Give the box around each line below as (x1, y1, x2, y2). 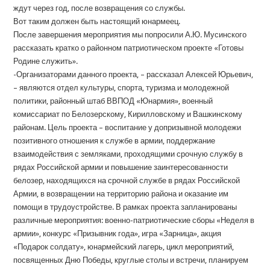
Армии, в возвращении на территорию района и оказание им (13, 189, 229, 198)
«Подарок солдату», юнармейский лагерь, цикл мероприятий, (13, 242, 234, 251)
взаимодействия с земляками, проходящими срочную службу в (13, 149, 243, 159)
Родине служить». (13, 57, 78, 66)
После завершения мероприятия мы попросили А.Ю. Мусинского (13, 30, 247, 39)
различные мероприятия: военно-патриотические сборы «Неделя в (13, 216, 255, 225)
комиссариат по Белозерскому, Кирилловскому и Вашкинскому (13, 110, 243, 119)
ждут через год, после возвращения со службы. (13, 4, 186, 13)
